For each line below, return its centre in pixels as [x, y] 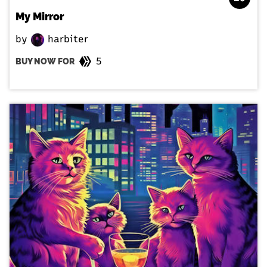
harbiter [66, 39]
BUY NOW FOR [45, 61]
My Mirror [40, 16]
